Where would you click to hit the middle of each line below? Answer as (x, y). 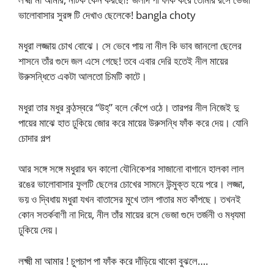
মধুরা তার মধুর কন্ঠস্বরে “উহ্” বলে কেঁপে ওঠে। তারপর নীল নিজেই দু (129, 107)
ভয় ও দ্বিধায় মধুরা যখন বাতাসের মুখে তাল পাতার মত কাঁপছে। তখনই (130, 199)
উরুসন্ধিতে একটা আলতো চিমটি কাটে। (83, 76)
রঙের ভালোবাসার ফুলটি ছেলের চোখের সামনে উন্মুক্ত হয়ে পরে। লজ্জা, (131, 184)
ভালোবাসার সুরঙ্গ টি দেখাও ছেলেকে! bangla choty (107, 15)
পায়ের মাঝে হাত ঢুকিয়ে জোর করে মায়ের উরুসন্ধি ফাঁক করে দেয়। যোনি (133, 122)
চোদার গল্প (34, 138)
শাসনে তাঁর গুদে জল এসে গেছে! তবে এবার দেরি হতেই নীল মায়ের (123, 61)
